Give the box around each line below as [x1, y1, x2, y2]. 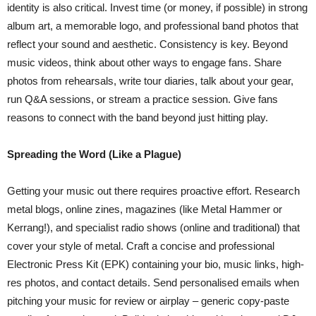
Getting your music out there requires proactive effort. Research [7, 185, 300, 197]
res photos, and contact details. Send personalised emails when [7, 276, 299, 288]
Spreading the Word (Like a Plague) [7, 148, 181, 160]
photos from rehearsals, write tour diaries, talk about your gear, [7, 75, 293, 87]
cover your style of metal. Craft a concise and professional [7, 240, 274, 252]
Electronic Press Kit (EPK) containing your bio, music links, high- [7, 258, 304, 270]
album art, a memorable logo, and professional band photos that [7, 20, 298, 32]
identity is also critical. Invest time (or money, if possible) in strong [7, 1, 308, 13]
